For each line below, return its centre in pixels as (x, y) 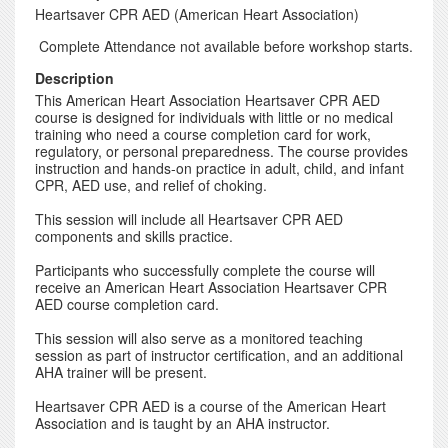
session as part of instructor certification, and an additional (219, 355)
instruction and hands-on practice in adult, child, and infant (219, 168)
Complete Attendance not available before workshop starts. (226, 46)
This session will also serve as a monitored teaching (199, 338)
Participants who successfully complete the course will (205, 270)
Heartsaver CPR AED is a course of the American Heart (210, 406)
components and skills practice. (134, 236)
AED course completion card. (127, 304)
